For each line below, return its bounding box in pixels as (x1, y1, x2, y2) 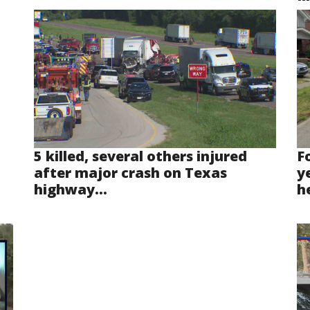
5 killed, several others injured (34, 147, 247, 166)
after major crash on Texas (34, 163, 227, 183)
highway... (34, 180, 107, 199)
